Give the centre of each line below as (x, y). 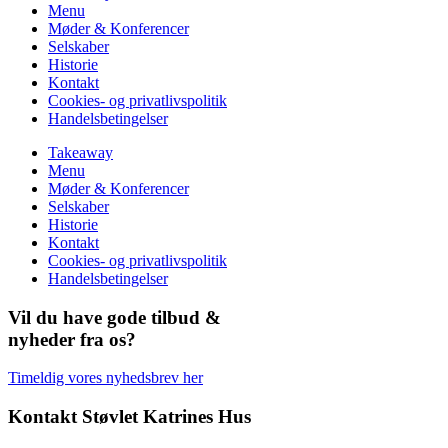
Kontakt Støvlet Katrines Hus (129, 417)
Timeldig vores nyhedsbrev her (105, 378)
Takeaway (80, 152)
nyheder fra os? (72, 339)
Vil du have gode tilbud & (114, 317)
